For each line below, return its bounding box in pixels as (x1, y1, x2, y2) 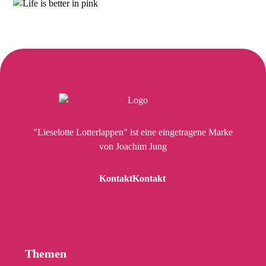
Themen (25, 247, 67, 260)
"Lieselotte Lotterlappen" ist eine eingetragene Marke (33, 127, 233, 137)
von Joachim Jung (99, 141, 167, 151)
